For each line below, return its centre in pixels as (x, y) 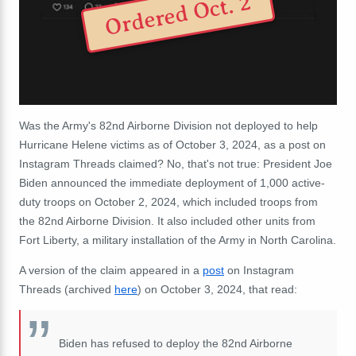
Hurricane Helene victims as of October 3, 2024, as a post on (172, 144)
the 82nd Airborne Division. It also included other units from (167, 221)
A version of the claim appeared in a (111, 270)
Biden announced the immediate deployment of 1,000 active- (172, 182)
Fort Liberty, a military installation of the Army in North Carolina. (178, 240)
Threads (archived (67, 289)
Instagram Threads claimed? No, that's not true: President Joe (176, 163)
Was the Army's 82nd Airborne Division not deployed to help (168, 125)
